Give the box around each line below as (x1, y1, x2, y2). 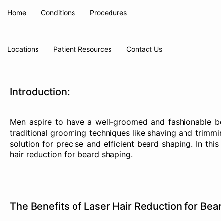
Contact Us (126, 45, 162, 53)
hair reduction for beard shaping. (10, 149, 133, 159)
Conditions (41, 8, 75, 17)
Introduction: (10, 86, 70, 98)
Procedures (90, 8, 127, 17)
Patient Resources (53, 45, 111, 53)
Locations (7, 45, 38, 53)
